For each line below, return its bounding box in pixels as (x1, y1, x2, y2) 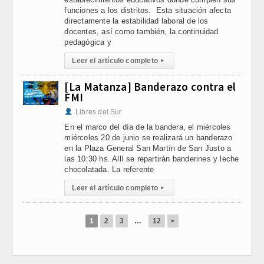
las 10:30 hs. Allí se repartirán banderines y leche (64, 154, 239, 163)
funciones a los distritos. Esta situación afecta (64, 6, 231, 15)
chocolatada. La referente (64, 165, 154, 174)
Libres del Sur (75, 108, 122, 116)
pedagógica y (64, 38, 111, 47)
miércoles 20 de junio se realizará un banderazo (64, 133, 233, 142)
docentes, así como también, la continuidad (64, 27, 219, 36)
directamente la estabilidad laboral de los (64, 16, 209, 25)
